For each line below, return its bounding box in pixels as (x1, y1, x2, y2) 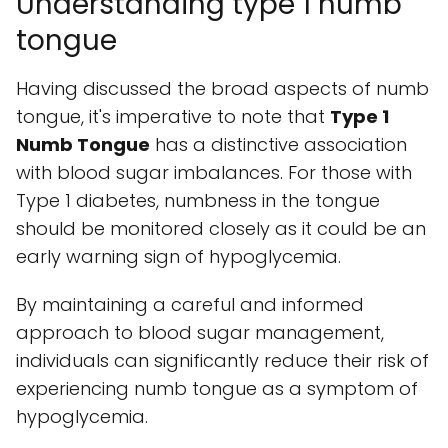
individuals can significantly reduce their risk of (16, 348, 429, 374)
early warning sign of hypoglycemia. (16, 244, 341, 270)
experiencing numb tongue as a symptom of (16, 376, 418, 402)
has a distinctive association (150, 132, 407, 158)
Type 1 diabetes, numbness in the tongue (16, 188, 380, 214)
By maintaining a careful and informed (16, 292, 364, 318)
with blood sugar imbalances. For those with (16, 160, 412, 186)
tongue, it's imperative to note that (16, 104, 330, 130)
